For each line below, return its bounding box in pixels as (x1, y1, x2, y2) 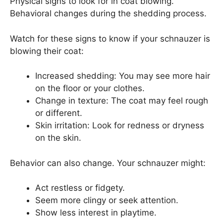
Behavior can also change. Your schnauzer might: (10, 158, 206, 168)
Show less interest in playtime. (35, 208, 157, 218)
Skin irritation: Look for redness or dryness (35, 120, 204, 131)
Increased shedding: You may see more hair (35, 71, 210, 81)
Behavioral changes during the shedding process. (10, 8, 207, 19)
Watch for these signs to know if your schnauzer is (10, 33, 210, 44)
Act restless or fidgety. (35, 183, 125, 193)
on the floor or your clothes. (35, 83, 145, 94)
